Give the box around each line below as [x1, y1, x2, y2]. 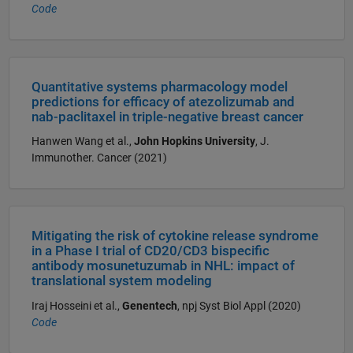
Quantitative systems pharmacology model [31, 79, 288, 95]
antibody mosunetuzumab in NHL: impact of [31, 258, 295, 274]
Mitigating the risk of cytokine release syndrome [31, 229, 318, 244]
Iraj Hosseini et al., [31, 299, 122, 312]
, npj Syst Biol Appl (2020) [176, 299, 301, 312]
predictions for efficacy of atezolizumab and [31, 94, 295, 110]
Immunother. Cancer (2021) [31, 151, 167, 165]
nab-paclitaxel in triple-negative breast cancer [31, 109, 303, 124]
